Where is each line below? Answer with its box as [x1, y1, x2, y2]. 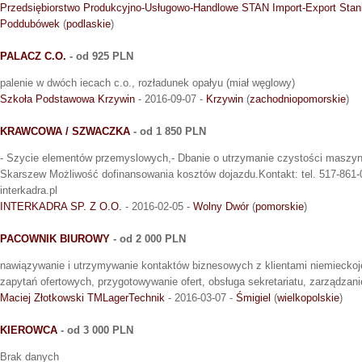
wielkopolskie [277, 291, 339, 304]
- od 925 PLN [66, 49, 133, 62]
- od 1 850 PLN [130, 124, 206, 137]
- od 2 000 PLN [110, 232, 186, 245]
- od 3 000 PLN [57, 323, 133, 336]
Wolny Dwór [193, 200, 249, 213]
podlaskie [66, 17, 111, 30]
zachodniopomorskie [250, 92, 346, 105]
